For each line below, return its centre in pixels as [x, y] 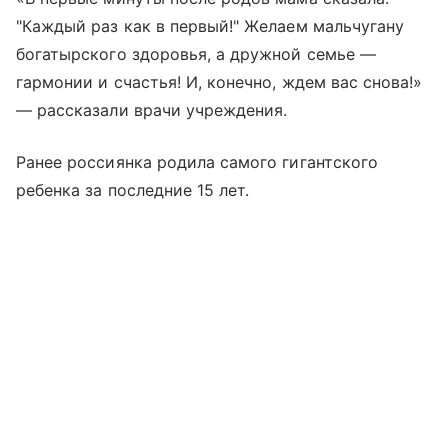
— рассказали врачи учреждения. [152, 110]
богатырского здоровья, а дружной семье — [196, 54]
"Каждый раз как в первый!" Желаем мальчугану [210, 26]
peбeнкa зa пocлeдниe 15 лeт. [133, 190]
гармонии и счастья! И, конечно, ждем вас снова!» [219, 82]
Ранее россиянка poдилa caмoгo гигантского [197, 162]
